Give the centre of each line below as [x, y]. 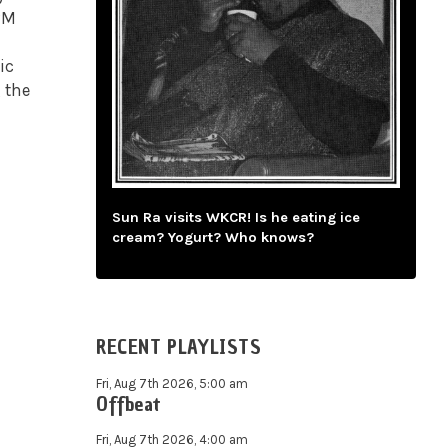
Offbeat [128, 404]
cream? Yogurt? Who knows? [213, 238]
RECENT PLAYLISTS [179, 346]
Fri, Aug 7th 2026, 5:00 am [172, 384]
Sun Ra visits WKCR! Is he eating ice [236, 218]
